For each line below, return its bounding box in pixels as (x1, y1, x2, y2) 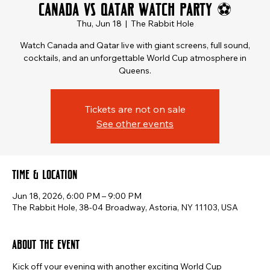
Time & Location (12, 167, 77, 180)
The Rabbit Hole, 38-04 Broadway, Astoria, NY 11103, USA (12, 202, 238, 213)
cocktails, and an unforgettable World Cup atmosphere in (24, 52, 246, 64)
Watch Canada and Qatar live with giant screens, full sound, (20, 40, 250, 51)
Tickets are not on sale (84, 103, 186, 116)
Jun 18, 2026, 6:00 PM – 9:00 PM (12, 190, 142, 202)
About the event (12, 237, 80, 250)
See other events (96, 118, 174, 130)
